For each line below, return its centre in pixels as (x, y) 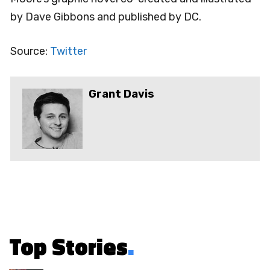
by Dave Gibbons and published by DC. (106, 17)
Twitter (68, 51)
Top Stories (68, 246)
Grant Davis (121, 94)
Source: (30, 51)
